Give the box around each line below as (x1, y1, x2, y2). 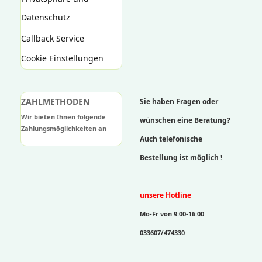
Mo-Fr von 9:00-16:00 (140, 209, 204, 218)
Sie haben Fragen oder (140, 96, 218, 106)
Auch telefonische (140, 134, 202, 144)
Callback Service (21, 33, 84, 44)
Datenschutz (21, 12, 70, 23)
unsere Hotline (140, 190, 191, 200)
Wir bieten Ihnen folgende (21, 112, 106, 121)
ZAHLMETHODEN (21, 96, 89, 107)
